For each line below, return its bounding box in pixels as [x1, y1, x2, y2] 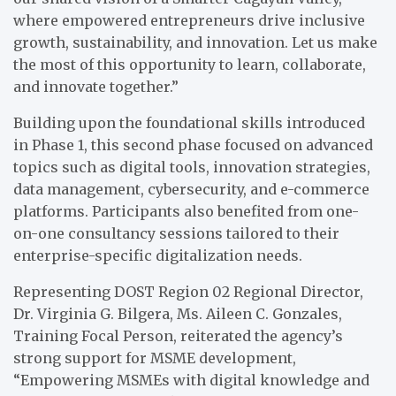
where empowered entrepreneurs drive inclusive [13, 11, 365, 30]
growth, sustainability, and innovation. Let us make [13, 34, 377, 52]
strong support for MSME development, [13, 349, 296, 368]
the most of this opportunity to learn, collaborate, [13, 56, 366, 74]
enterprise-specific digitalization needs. [13, 247, 302, 265]
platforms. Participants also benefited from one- [13, 202, 359, 221]
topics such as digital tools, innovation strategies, [13, 158, 370, 177]
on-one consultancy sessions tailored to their [13, 225, 339, 243]
